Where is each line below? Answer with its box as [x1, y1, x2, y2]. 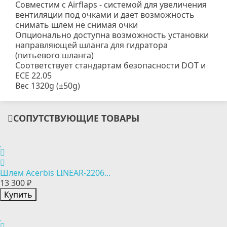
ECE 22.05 [15, 70, 52, 81]
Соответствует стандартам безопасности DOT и [15, 60, 206, 71]
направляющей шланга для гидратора [15, 40, 168, 51]
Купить [4, 189, 32, 200]
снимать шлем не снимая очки [15, 19, 138, 30]
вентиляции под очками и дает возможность [15, 9, 195, 20]
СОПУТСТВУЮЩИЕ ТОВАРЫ [13, 112, 139, 124]
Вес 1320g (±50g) [15, 80, 80, 91]
